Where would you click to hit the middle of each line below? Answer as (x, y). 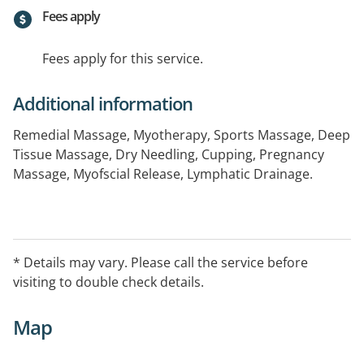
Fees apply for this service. (123, 59)
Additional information (103, 104)
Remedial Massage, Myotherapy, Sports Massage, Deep (182, 135)
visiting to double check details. (108, 282)
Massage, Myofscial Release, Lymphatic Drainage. (163, 174)
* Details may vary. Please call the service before (160, 263)
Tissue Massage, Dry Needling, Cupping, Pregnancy (169, 155)
